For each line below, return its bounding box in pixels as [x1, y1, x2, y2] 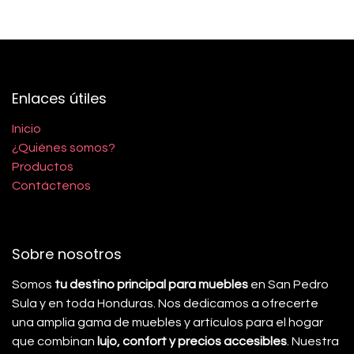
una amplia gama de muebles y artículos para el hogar [12, 316, 323, 329]
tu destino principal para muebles [52, 278, 248, 291]
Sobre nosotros [12, 244, 122, 264]
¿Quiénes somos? [12, 141, 115, 154]
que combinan [12, 335, 97, 348]
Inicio [12, 122, 41, 135]
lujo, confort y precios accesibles [97, 335, 287, 348]
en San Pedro [248, 278, 329, 291]
